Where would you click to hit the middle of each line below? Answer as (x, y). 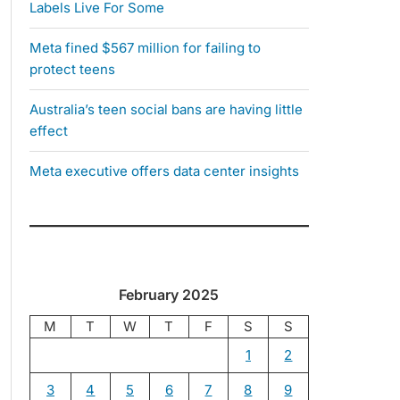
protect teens (72, 70)
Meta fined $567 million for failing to (145, 48)
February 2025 (169, 295)
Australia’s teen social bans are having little (166, 110)
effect (48, 131)
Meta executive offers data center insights (164, 171)
